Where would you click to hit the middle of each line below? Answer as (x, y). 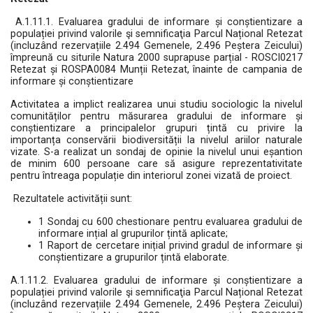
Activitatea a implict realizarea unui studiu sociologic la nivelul (156, 104)
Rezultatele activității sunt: (71, 199)
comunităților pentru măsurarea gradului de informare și (156, 116)
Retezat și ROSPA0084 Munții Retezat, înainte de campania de (156, 70)
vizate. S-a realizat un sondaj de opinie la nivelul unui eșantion (156, 152)
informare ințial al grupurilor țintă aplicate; (133, 234)
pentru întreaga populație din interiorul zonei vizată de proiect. (151, 176)
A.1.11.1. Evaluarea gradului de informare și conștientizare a (159, 22)
